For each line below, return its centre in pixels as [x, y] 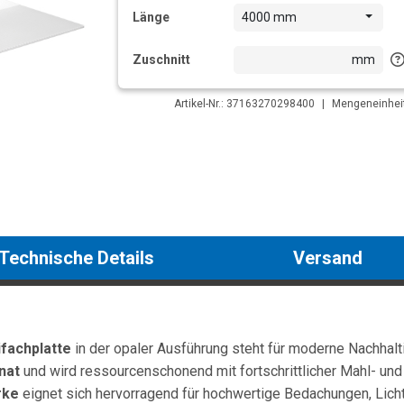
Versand [328, 258]
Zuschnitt [161, 60]
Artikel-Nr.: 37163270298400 [244, 104]
